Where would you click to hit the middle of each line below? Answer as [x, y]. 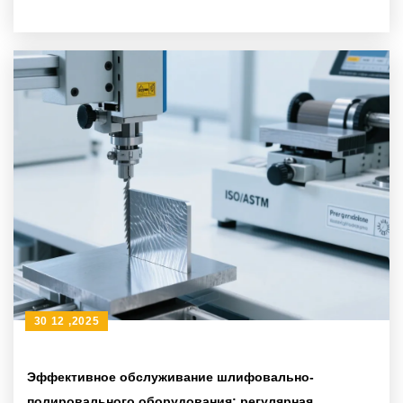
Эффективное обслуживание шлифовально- [170, 377]
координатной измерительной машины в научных [187, 17]
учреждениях [69, 41]
